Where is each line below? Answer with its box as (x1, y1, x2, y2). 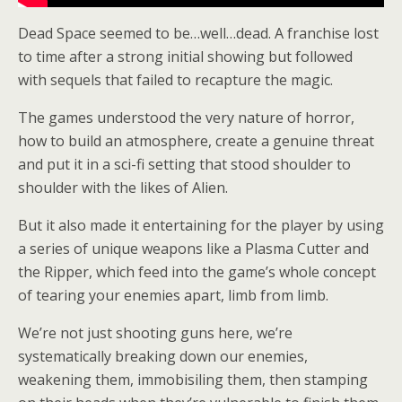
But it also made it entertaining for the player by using (18, 214, 384, 235)
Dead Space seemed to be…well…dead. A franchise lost (18, 22, 379, 43)
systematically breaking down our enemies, (18, 345, 308, 366)
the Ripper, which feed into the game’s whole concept (18, 261, 376, 282)
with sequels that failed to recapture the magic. (18, 69, 333, 90)
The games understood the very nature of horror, (18, 107, 354, 127)
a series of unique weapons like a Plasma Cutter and (18, 238, 369, 258)
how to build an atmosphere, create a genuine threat (18, 130, 374, 151)
